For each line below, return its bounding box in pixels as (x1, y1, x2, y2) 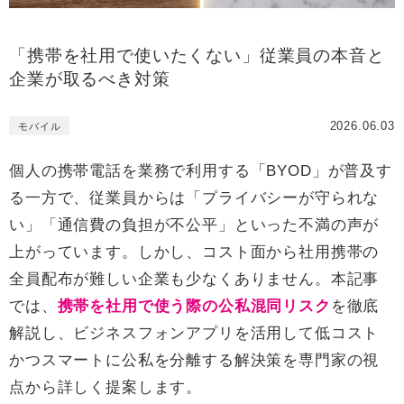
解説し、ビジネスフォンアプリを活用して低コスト (9, 325, 380, 343)
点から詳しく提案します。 (9, 379, 203, 397)
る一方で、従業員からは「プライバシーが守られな (9, 189, 380, 207)
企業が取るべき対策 (9, 69, 170, 89)
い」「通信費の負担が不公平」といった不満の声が (9, 216, 380, 234)
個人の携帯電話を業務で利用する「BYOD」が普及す (9, 162, 392, 180)
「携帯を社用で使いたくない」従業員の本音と (9, 46, 385, 66)
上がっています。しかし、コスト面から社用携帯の (9, 243, 380, 262)
